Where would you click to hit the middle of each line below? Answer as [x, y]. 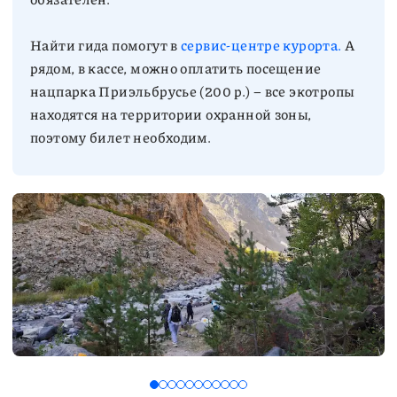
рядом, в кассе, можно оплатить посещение [176, 68]
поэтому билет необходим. [121, 137]
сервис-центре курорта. [261, 45]
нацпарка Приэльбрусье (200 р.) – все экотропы [193, 91]
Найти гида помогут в [106, 45]
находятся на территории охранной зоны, [171, 114]
